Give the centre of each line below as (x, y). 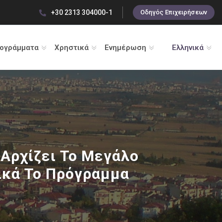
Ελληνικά (188, 48)
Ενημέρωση (125, 48)
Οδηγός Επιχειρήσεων (174, 12)
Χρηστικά (71, 48)
